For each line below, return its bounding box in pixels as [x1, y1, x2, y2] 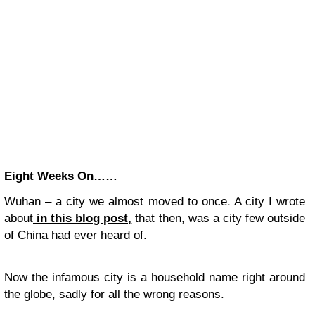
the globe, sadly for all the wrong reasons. [4, 288, 224, 301]
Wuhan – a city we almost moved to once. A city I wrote [4, 195, 305, 208]
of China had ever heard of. [4, 229, 147, 242]
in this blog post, [33, 212, 132, 225]
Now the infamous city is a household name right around [4, 271, 305, 284]
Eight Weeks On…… [4, 169, 117, 183]
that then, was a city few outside [131, 212, 306, 225]
